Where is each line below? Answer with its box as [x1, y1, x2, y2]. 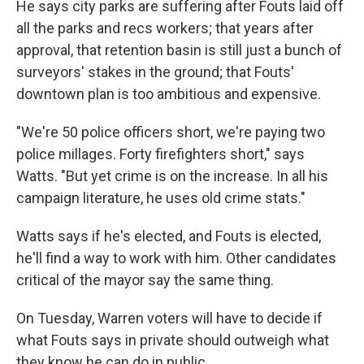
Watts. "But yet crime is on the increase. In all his [16, 167, 328, 184]
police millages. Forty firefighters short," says [16, 145, 305, 162]
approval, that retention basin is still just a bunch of [16, 41, 342, 58]
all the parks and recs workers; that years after [16, 19, 314, 37]
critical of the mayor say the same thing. [16, 271, 274, 288]
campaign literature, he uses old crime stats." [16, 189, 305, 206]
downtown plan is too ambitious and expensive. [16, 85, 321, 102]
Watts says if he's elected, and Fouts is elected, [16, 227, 321, 245]
